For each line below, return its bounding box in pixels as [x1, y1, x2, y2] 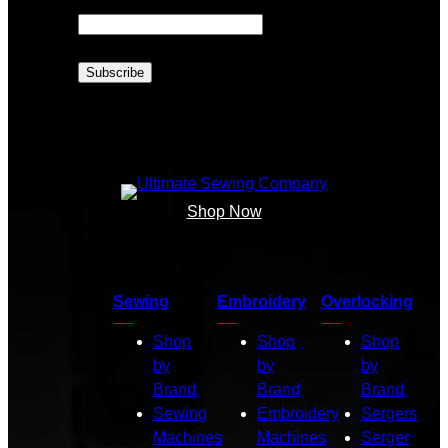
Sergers [361, 404, 417, 422]
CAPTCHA [78, 38, 157, 56]
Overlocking [321, 292, 413, 310]
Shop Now [186, 202, 262, 220]
